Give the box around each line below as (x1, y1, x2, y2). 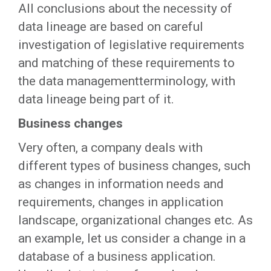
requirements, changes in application (18, 195, 223, 209)
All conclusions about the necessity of (18, 1, 232, 16)
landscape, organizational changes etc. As (18, 213, 253, 227)
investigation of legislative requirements (18, 38, 244, 52)
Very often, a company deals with (18, 140, 203, 155)
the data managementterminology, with (18, 74, 235, 88)
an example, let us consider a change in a (18, 231, 246, 246)
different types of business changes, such (18, 158, 250, 173)
